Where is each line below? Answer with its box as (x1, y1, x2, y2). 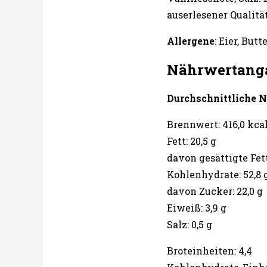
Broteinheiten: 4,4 (167, 244, 252, 257)
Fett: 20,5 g (167, 135, 216, 148)
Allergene (167, 35, 215, 48)
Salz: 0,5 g (167, 218, 212, 231)
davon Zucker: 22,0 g (167, 185, 263, 198)
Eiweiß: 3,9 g (167, 201, 226, 215)
